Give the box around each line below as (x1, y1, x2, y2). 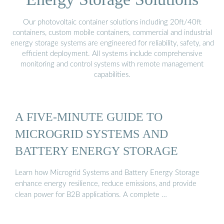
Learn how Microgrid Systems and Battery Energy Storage (15, 168, 199, 176)
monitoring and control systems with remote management (20, 60, 203, 68)
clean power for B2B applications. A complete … (15, 190, 167, 198)
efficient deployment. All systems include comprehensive (21, 49, 202, 57)
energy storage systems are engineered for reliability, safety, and (10, 39, 214, 47)
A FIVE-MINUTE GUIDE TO (15, 110, 162, 124)
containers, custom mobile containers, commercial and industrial (12, 28, 212, 36)
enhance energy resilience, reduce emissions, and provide (15, 179, 196, 187)
